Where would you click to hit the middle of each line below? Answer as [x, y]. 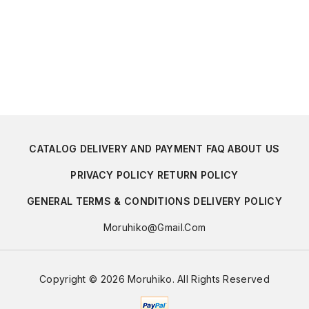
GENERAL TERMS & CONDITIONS [109, 201]
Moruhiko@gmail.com [154, 228]
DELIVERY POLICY [238, 201]
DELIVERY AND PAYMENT [141, 149]
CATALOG [53, 149]
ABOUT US [254, 149]
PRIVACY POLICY [112, 175]
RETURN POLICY [198, 175]
